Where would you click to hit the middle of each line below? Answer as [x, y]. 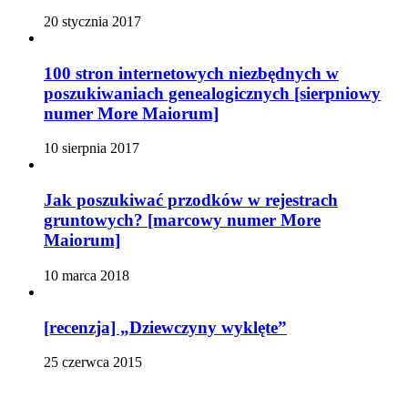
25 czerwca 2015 [93, 362]
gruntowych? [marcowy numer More [182, 220]
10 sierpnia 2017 [92, 148]
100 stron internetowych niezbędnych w [191, 73]
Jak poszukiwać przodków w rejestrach [191, 200]
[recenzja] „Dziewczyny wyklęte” [165, 327]
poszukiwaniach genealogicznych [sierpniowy [212, 93]
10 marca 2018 [87, 275]
